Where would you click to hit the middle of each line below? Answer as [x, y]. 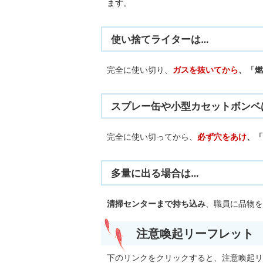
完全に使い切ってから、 [152, 136]
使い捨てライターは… [160, 39]
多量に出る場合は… [155, 173]
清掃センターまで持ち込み [156, 203]
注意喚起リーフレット [195, 233]
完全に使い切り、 [140, 70]
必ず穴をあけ [222, 136]
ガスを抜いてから [205, 70]
